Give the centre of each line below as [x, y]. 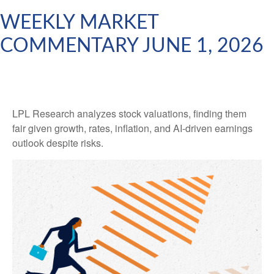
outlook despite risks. [58, 143]
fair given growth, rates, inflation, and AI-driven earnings [132, 128]
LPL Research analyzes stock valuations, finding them [129, 113]
